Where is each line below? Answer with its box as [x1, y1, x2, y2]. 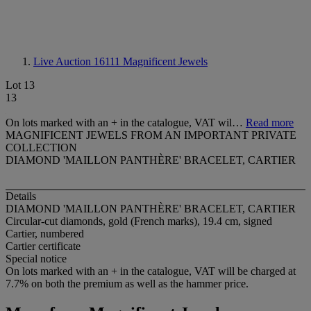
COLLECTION [6, 142, 77, 153]
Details [6, 190, 36, 203]
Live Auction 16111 [33, 56, 123, 67]
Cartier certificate [6, 240, 81, 253]
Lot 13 [6, 79, 35, 91]
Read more [246, 117, 294, 128]
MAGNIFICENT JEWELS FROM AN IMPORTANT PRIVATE [6, 129, 296, 141]
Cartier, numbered [6, 228, 84, 240]
